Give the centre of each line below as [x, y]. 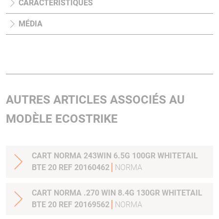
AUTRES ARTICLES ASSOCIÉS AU [95, 100]
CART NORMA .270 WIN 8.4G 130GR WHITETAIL [117, 193]
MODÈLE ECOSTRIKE [62, 119]
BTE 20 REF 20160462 [72, 167]
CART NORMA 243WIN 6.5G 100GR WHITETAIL [115, 156]
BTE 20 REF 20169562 [72, 205]
